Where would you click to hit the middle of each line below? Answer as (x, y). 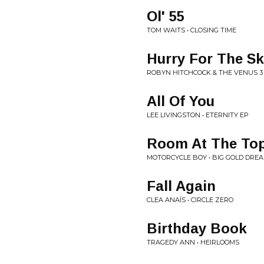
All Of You (181, 101)
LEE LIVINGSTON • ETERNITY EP (198, 115)
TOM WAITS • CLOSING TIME (192, 30)
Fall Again (181, 186)
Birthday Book (197, 228)
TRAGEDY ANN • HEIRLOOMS (193, 242)
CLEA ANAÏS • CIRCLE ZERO (190, 200)
